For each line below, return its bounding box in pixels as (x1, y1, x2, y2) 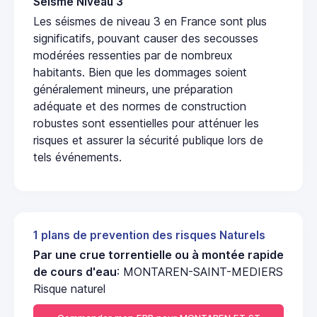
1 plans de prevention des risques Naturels (33, 228, 265, 242)
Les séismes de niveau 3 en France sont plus (33, 13, 267, 28)
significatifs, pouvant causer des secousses (33, 30, 258, 45)
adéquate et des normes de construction (33, 98, 246, 113)
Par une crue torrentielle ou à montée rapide (33, 247, 284, 262)
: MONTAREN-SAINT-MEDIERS (117, 264, 283, 279)
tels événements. (33, 149, 122, 164)
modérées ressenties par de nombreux (33, 47, 233, 62)
